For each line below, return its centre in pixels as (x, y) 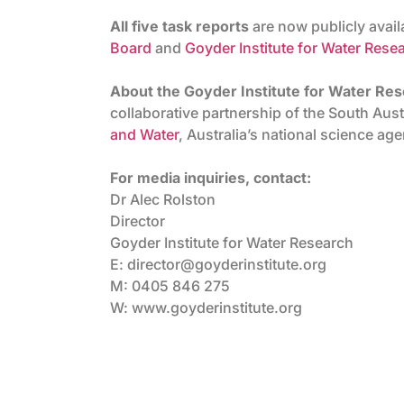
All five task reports (179, 27)
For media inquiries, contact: (211, 178)
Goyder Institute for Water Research (232, 243)
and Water (144, 135)
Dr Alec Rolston (163, 200)
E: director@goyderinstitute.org (218, 265)
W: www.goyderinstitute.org (206, 308)
